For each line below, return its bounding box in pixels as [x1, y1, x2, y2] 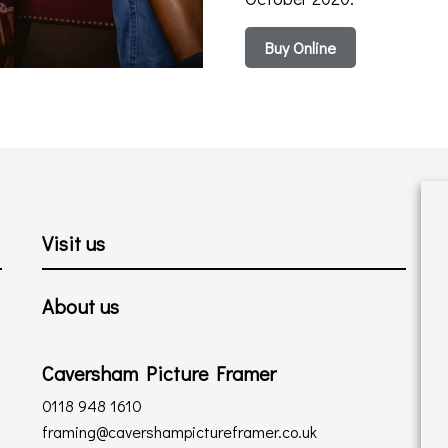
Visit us [42, 230, 106, 256]
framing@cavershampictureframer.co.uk [42, 421, 318, 442]
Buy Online [264, 37, 336, 58]
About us [42, 293, 120, 319]
